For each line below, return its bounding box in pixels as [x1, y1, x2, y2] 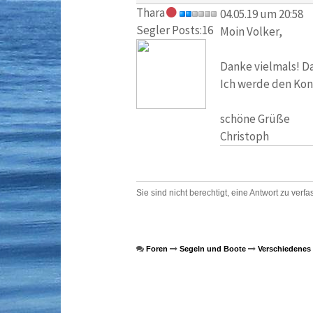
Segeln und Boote [179, 245, 246, 254]
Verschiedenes [257, 245, 311, 254]
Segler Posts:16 [136, 22, 213, 38]
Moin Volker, [219, 23, 282, 39]
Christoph [219, 128, 269, 144]
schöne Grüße [219, 110, 290, 126]
